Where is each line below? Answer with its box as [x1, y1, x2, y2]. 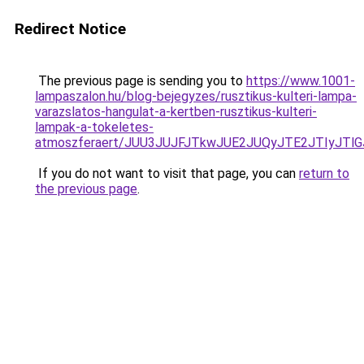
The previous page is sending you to [35, 73, 246, 89]
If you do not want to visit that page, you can [35, 166, 299, 181]
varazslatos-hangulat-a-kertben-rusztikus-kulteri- [35, 104, 317, 119]
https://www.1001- [246, 73, 355, 89]
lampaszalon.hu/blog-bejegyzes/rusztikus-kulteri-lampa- [35, 89, 357, 104]
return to [299, 166, 349, 181]
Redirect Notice [15, 19, 126, 38]
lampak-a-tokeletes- [35, 119, 154, 135]
